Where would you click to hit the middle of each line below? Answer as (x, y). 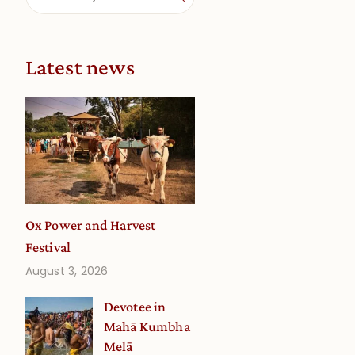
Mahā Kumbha (147, 326)
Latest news (80, 67)
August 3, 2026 (67, 271)
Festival (48, 247)
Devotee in (135, 306)
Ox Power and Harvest (90, 225)
